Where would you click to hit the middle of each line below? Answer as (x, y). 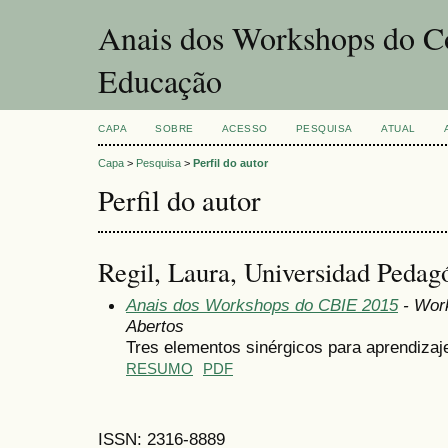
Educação (160, 80)
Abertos (155, 325)
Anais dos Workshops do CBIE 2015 (262, 304)
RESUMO (159, 368)
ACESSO (244, 128)
